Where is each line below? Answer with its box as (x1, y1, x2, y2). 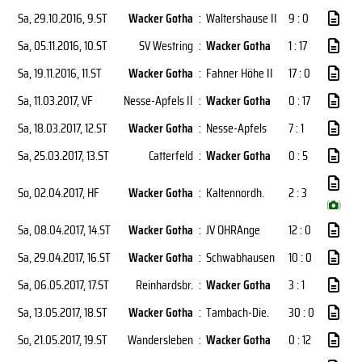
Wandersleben (128, 330, 193, 350)
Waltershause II (206, 8, 277, 28)
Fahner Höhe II (206, 63, 273, 83)
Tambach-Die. (206, 302, 269, 322)
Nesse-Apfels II (124, 90, 193, 111)
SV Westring (139, 36, 193, 56)
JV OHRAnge (206, 220, 260, 240)
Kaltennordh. (206, 183, 264, 203)
